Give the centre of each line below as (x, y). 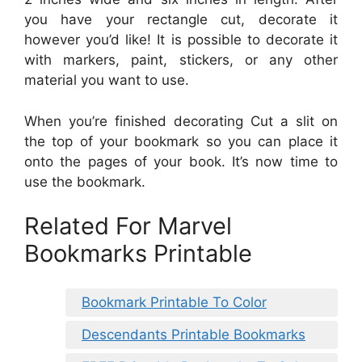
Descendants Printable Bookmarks (194, 334)
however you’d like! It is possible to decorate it (181, 40)
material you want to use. (107, 80)
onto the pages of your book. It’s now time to (181, 161)
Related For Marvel (128, 226)
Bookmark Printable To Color (174, 302)
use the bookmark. (85, 181)
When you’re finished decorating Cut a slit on (181, 121)
